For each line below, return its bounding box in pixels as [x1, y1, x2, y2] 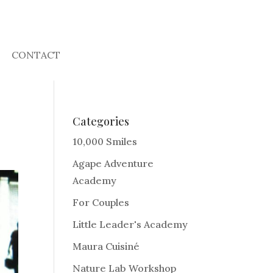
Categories [73, 113, 130, 129]
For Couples [73, 196, 130, 208]
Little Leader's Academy [73, 218, 188, 230]
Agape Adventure [73, 157, 154, 169]
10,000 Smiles [73, 135, 138, 147]
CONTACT [11, 48, 60, 61]
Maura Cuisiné [73, 239, 140, 252]
